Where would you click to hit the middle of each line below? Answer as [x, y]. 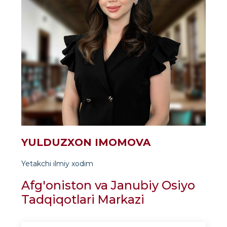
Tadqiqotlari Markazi [83, 199]
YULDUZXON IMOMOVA [86, 142]
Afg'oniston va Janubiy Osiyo [108, 185]
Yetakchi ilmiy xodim [57, 164]
